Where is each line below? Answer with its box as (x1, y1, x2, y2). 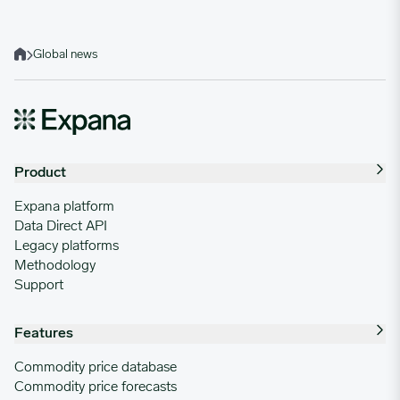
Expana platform (14, 199, 114, 214)
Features (14, 326, 73, 341)
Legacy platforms (14, 238, 119, 254)
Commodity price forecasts (14, 379, 177, 395)
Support (14, 278, 63, 293)
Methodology (14, 258, 96, 273)
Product (14, 165, 66, 180)
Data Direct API (14, 219, 107, 234)
